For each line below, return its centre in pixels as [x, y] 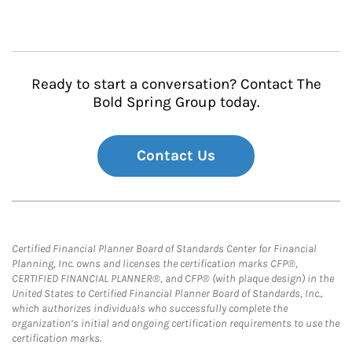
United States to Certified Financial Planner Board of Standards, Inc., [167, 293]
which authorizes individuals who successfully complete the [150, 308]
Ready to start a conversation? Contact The [176, 84]
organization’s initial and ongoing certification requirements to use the [176, 323]
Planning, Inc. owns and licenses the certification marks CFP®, [155, 264]
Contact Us [176, 156]
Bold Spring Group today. [176, 102]
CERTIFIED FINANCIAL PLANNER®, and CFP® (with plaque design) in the [173, 279]
